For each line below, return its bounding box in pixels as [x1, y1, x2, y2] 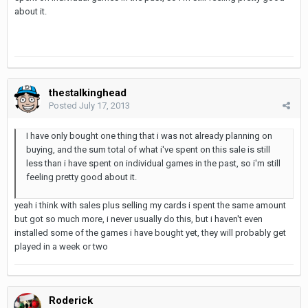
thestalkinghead [49, 86, 126, 99]
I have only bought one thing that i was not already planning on [26, 130, 272, 141]
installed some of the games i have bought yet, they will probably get [14, 227, 286, 238]
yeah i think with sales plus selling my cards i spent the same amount [14, 199, 286, 210]
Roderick [49, 294, 93, 307]
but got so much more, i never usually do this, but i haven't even [14, 213, 263, 224]
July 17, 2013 [79, 100, 130, 111]
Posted [49, 100, 79, 111]
